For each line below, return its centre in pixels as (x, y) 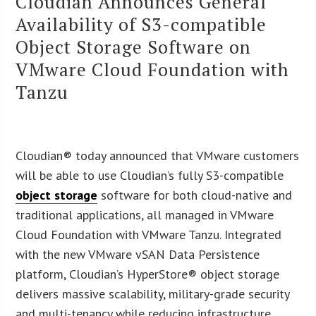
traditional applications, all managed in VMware (145, 214)
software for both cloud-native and (195, 195)
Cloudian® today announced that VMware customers (158, 155)
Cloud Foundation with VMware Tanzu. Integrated (149, 234)
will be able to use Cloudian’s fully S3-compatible (150, 175)
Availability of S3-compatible (141, 24)
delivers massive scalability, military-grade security (153, 293)
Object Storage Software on (134, 46)
